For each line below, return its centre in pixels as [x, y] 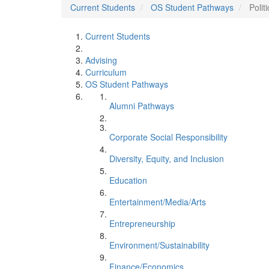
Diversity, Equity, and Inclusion [167, 159]
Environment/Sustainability [159, 245]
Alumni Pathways [142, 106]
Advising [101, 60]
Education [128, 180]
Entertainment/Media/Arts [158, 202]
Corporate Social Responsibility [168, 137]
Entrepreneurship [142, 223]
